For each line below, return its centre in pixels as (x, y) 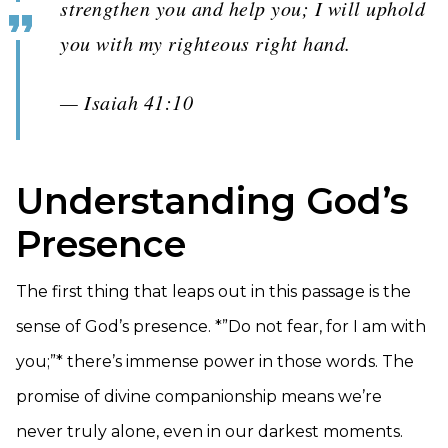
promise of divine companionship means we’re (199, 396)
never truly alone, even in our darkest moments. (209, 431)
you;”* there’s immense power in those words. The (215, 361)
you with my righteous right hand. (205, 43)
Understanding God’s (212, 201)
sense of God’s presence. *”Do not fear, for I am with (221, 326)
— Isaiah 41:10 (126, 102)
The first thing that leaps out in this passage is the (213, 291)
